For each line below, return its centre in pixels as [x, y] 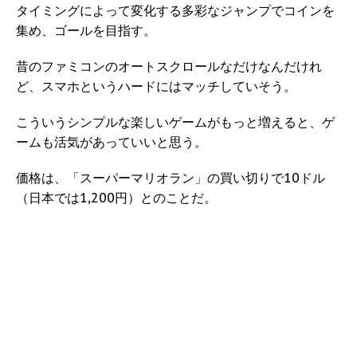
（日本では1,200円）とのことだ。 [116, 198]
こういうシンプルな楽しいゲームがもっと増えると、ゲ [175, 122]
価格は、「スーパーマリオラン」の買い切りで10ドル [171, 178]
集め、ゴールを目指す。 [86, 31]
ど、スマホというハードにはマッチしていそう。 [156, 86]
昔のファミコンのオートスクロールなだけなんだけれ [169, 67]
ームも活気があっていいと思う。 [112, 142]
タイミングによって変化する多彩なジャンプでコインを [175, 11]
